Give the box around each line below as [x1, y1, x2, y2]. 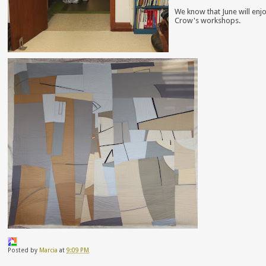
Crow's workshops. [175, 16, 241, 25]
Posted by [8, 246, 40, 254]
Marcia [39, 246, 58, 254]
